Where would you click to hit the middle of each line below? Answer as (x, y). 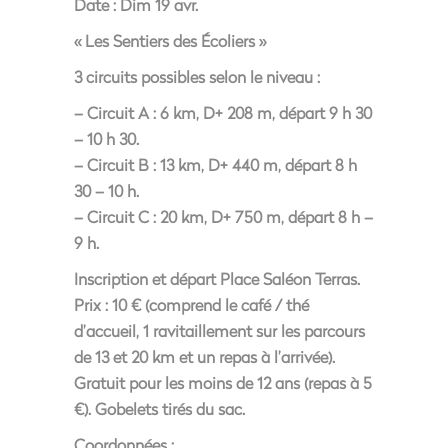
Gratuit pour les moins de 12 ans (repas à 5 (223, 382)
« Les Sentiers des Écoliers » (170, 40)
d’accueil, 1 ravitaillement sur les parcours (219, 330)
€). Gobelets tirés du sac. (159, 408)
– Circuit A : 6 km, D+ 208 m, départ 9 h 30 (223, 112)
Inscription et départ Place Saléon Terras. (217, 278)
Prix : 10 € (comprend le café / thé (191, 304)
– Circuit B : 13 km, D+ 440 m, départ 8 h (215, 164)
